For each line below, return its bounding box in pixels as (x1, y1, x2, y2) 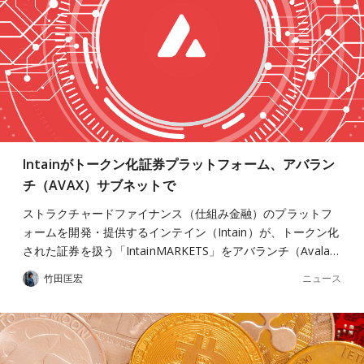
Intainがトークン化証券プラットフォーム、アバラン (23, 155, 336, 173)
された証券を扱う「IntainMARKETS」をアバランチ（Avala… (23, 243, 339, 258)
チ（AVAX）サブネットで (23, 176, 175, 194)
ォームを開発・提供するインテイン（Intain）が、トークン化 (23, 224, 340, 240)
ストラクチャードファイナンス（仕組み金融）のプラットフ (23, 206, 332, 221)
